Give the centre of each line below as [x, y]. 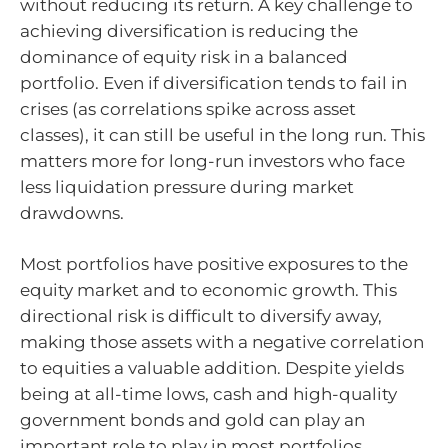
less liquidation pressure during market [187, 186]
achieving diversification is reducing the [189, 30]
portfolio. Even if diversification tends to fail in [213, 82]
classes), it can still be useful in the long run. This [222, 134]
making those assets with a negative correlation [222, 342]
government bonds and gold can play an [192, 420]
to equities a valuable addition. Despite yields [212, 368]
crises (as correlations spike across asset [188, 108]
